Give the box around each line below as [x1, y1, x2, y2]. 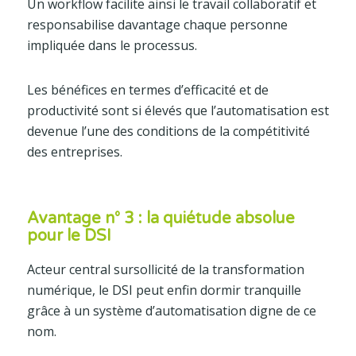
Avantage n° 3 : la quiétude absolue [26, 209, 295, 229]
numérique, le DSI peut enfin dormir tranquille [26, 281, 301, 300]
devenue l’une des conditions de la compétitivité [26, 122, 310, 141]
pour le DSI [26, 226, 111, 246]
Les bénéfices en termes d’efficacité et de [26, 81, 269, 99]
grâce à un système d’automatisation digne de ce [26, 302, 316, 320]
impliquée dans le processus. [26, 37, 197, 55]
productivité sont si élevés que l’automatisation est [26, 102, 329, 120]
